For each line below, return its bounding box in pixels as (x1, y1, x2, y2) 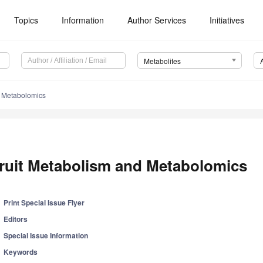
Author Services (127, 14, 187, 26)
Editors (4, 214, 28, 225)
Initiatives (210, 14, 245, 26)
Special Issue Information (4, 230, 89, 241)
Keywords (4, 247, 38, 258)
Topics (14, 14, 39, 26)
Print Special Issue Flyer (4, 197, 85, 208)
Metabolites (143, 56, 181, 66)
